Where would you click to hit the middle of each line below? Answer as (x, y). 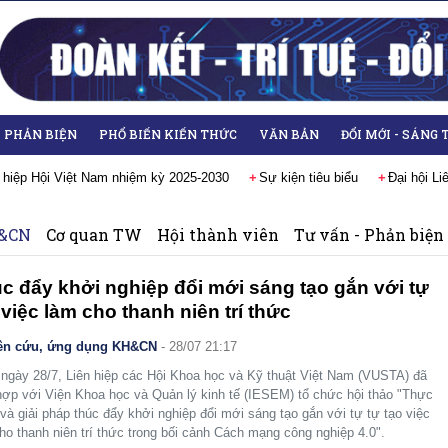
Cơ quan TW (94, 234)
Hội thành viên (218, 234)
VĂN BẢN (289, 134)
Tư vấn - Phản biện (369, 234)
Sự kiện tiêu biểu (308, 177)
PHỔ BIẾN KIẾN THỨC (168, 134)
